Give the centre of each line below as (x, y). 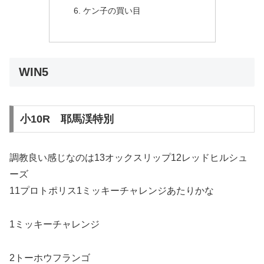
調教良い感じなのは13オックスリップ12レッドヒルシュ (128, 158)
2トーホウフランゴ (50, 258)
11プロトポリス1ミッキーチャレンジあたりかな (112, 191)
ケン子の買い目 (112, 10)
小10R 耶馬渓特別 (67, 119)
